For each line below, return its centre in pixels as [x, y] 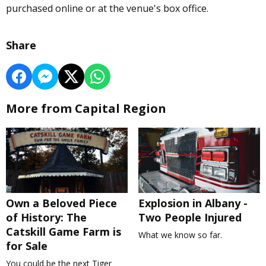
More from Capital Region [86, 109]
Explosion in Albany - [193, 203]
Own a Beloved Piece [61, 203]
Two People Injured [190, 218]
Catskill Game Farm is [64, 232]
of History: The [46, 218]
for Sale [27, 246]
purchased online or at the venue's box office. [107, 9]
